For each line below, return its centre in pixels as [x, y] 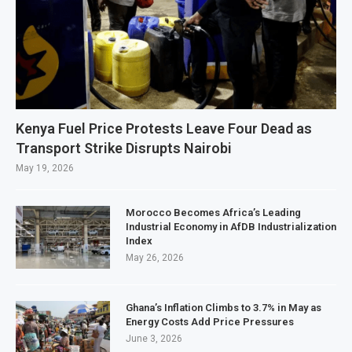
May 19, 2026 [45, 168]
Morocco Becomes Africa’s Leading [213, 213]
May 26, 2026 [155, 258]
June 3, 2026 [154, 339]
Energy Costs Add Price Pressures [210, 322]
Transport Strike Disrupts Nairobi [124, 148]
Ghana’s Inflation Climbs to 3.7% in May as [224, 308]
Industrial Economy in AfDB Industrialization [231, 227]
